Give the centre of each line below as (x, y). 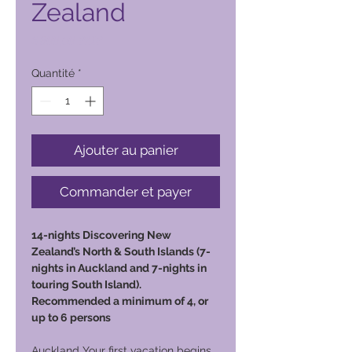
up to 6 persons (71, 317)
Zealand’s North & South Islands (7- (121, 251)
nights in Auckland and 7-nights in (119, 268)
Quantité (53, 73)
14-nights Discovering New (101, 235)
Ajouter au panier (126, 150)
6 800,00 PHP (67, 40)
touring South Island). (86, 284)
